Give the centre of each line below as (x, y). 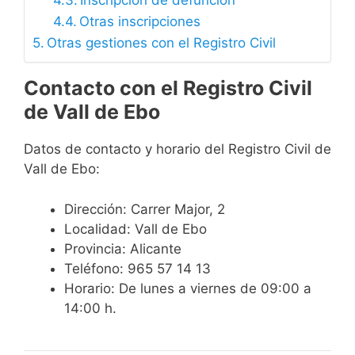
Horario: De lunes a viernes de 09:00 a (188, 288)
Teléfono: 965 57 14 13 (137, 268)
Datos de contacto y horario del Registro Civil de (177, 149)
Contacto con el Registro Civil (168, 88)
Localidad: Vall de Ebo (136, 229)
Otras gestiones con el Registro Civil (162, 43)
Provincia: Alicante (123, 248)
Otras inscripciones (139, 22)
